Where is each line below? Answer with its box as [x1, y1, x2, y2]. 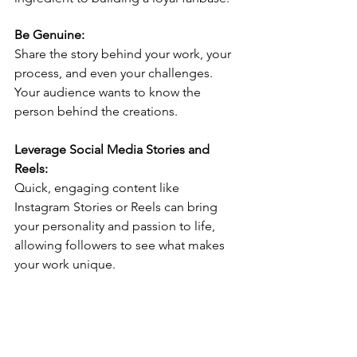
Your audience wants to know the [14, 84, 204, 100]
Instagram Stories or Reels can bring [14, 199, 221, 215]
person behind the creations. [14, 104, 178, 120]
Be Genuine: [14, 27, 84, 43]
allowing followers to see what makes [14, 237, 228, 253]
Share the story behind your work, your [14, 46, 234, 62]
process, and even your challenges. [14, 65, 216, 81]
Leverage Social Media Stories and [14, 142, 213, 158]
